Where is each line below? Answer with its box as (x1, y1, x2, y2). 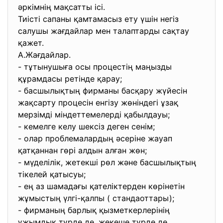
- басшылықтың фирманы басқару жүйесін (18, 86, 187, 96)
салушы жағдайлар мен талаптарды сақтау (18, 26, 189, 36)
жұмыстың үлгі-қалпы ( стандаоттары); (18, 193, 177, 203)
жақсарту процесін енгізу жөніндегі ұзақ (18, 98, 178, 108)
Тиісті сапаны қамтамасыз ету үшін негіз (18, 14, 179, 24)
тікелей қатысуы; (18, 169, 88, 179)
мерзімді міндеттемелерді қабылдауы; (18, 110, 172, 119)
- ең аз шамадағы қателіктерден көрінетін (18, 181, 185, 191)
